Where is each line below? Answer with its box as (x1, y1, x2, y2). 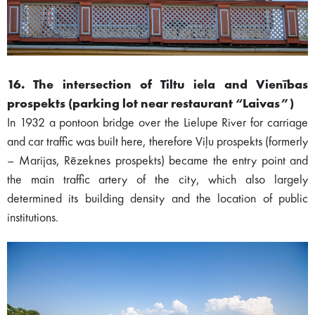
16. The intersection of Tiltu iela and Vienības (7, 79, 308, 92)
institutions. (7, 212, 58, 225)
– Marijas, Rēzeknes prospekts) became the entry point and (7, 155, 308, 168)
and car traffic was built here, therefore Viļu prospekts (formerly (7, 136, 308, 149)
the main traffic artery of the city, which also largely (7, 174, 308, 187)
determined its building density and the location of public (7, 193, 308, 206)
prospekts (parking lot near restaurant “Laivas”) (7, 98, 294, 111)
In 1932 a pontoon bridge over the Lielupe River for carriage (7, 117, 308, 130)
